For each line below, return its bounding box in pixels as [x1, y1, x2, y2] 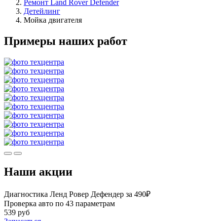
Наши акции [4, 165, 73, 178]
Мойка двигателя [24, 15, 82, 24]
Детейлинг [24, 6, 60, 15]
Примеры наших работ [4, 34, 127, 47]
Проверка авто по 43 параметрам [4, 199, 115, 208]
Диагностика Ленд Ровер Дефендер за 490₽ [4, 189, 150, 198]
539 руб [4, 208, 30, 217]
